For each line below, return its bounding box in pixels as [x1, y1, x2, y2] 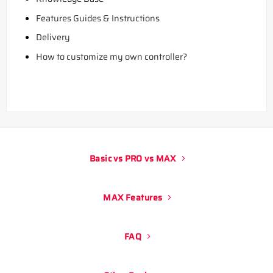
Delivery [35, 30, 70, 44]
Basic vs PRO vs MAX [89, 152, 176, 166]
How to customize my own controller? [35, 50, 187, 64]
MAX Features [103, 191, 163, 205]
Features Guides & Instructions [35, 11, 160, 25]
